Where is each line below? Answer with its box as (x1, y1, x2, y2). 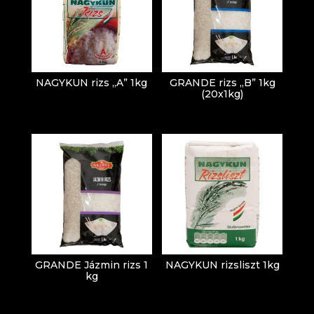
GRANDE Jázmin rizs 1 (35, 258, 149, 271)
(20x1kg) (201, 88, 244, 101)
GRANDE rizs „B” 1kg (169, 76, 275, 90)
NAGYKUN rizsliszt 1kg (165, 258, 280, 271)
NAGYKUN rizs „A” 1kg (36, 76, 148, 90)
